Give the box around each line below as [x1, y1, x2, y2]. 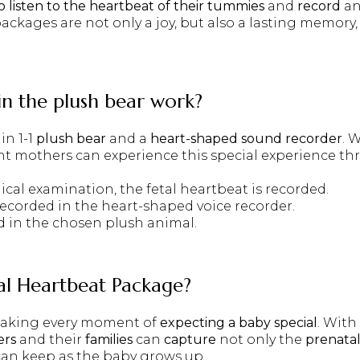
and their [16, 331, 85, 347]
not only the [216, 331, 305, 347]
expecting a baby [160, 314, 271, 330]
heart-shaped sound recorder [150, 131, 342, 147]
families [85, 331, 133, 347]
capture [164, 331, 216, 347]
